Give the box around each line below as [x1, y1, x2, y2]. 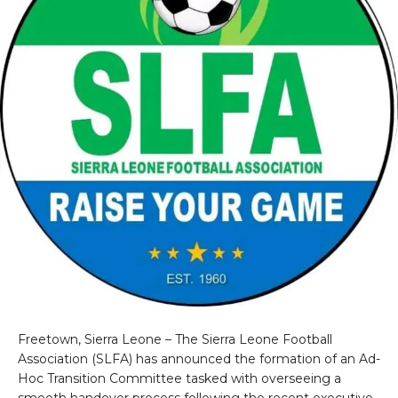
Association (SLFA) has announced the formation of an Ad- [18, 351, 380, 368]
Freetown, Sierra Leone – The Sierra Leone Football [18, 331, 332, 348]
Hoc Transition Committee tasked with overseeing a [18, 370, 341, 387]
